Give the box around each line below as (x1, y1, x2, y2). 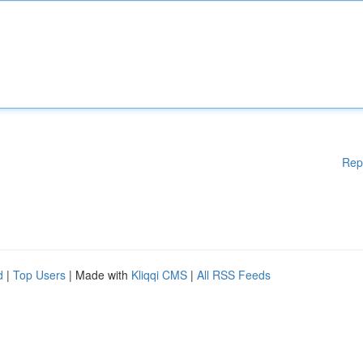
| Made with (66, 267, 131, 283)
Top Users (13, 267, 66, 283)
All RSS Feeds (197, 267, 271, 283)
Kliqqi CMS (131, 267, 187, 283)
